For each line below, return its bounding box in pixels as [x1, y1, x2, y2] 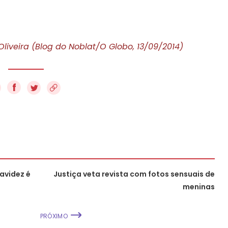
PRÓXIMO [40, 211, 68, 220]
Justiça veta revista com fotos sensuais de [53, 168, 215, 179]
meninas [183, 181, 215, 192]
